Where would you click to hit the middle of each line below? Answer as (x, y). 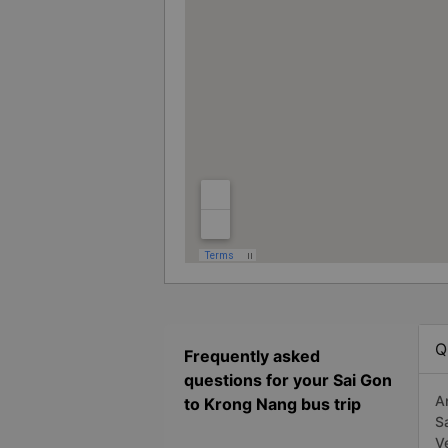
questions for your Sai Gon (288, 380)
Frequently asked (252, 356)
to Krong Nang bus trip (272, 404)
